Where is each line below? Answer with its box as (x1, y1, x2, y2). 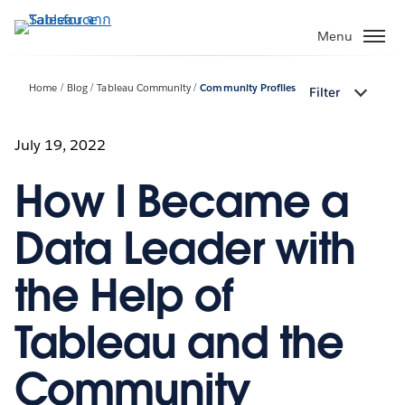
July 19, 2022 (14, 135, 107, 155)
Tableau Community (97, 81, 191, 96)
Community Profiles (200, 81, 296, 96)
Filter (309, 84, 340, 101)
